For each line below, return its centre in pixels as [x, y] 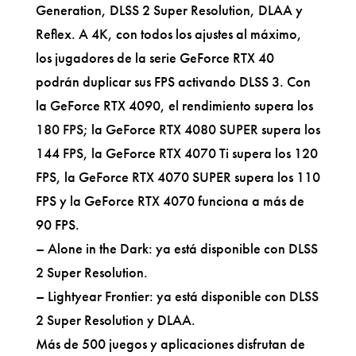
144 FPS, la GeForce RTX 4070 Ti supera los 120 [176, 153]
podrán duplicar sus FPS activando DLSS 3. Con [173, 81]
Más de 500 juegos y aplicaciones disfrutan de [170, 343]
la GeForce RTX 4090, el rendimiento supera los [174, 105]
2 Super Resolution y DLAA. [115, 319]
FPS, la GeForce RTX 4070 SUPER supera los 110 [178, 176]
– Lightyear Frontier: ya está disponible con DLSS [177, 296]
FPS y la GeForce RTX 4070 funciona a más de [170, 200]
